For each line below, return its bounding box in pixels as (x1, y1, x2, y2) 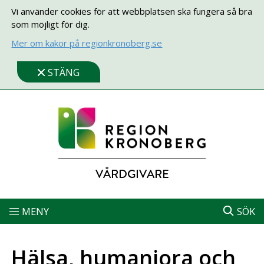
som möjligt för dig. (11, 18, 90, 30)
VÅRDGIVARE (95, 166, 169, 182)
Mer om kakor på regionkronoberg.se (11, 37, 163, 49)
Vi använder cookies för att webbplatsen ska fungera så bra (11, 5, 253, 17)
